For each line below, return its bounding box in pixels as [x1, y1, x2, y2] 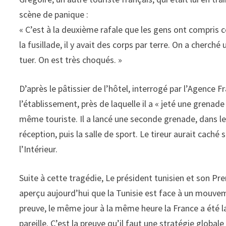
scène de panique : [19, 9, 89, 20]
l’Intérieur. [19, 143, 58, 155]
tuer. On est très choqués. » [19, 54, 123, 66]
